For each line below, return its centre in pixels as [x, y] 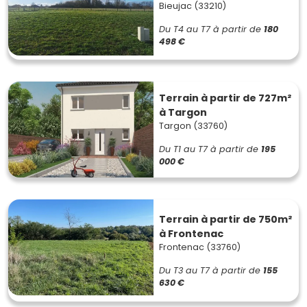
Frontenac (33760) [200, 247]
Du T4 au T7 [185, 29]
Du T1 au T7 [183, 149]
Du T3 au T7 [184, 270]
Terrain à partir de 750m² [225, 219]
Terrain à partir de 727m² [225, 98]
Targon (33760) [193, 126]
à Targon [183, 112]
